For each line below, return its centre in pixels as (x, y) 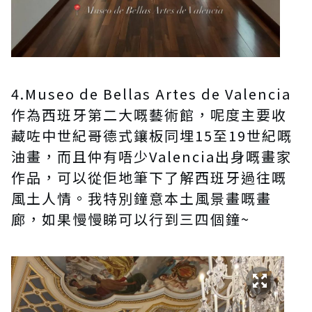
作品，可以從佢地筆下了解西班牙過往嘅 (149, 177)
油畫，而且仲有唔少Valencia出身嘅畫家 (151, 156)
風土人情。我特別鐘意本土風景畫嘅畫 (141, 198)
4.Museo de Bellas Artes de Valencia (151, 93)
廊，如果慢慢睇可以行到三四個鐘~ (131, 219)
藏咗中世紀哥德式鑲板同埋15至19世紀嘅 (152, 135)
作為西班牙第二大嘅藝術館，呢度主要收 (149, 114)
